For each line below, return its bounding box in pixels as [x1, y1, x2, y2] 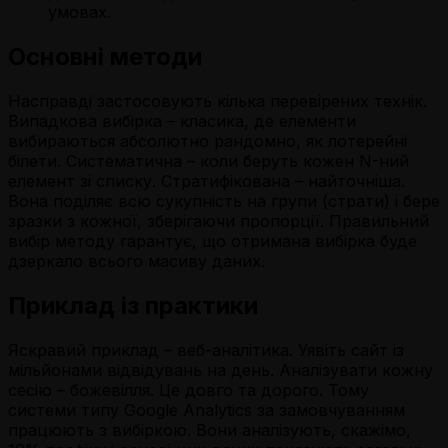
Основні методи [8, 42, 202, 72]
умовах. [48, 2, 111, 23]
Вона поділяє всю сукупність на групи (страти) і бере [8, 191, 440, 212]
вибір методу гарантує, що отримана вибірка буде [8, 231, 417, 252]
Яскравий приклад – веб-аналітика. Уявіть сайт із [8, 340, 404, 361]
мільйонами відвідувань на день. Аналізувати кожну [8, 360, 433, 381]
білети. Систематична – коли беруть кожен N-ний [8, 151, 409, 172]
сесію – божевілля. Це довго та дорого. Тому [8, 380, 369, 401]
